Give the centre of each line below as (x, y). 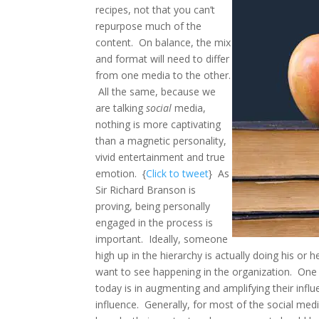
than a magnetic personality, (161, 140)
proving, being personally (153, 206)
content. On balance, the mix (163, 42)
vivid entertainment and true (161, 157)
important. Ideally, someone (162, 239)
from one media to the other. (163, 75)
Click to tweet (178, 173)
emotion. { (121, 173)
